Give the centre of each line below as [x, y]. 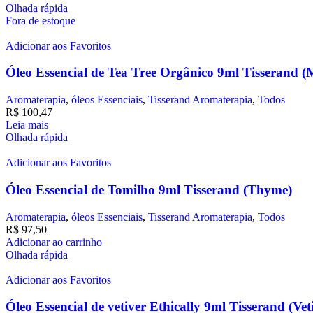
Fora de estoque [41, 20]
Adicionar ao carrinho [54, 242]
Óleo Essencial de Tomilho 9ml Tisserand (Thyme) [149, 189]
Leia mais [27, 125]
